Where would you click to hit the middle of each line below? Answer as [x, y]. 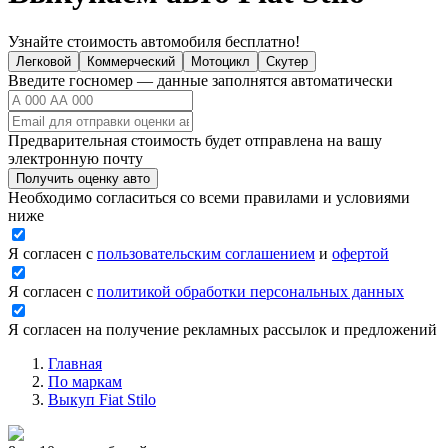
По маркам [85, 381]
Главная [75, 363]
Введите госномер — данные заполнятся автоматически [200, 80]
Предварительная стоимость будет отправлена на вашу [195, 140]
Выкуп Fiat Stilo [102, 399]
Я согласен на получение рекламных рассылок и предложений [222, 329]
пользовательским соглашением [206, 253]
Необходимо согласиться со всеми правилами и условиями [209, 197]
